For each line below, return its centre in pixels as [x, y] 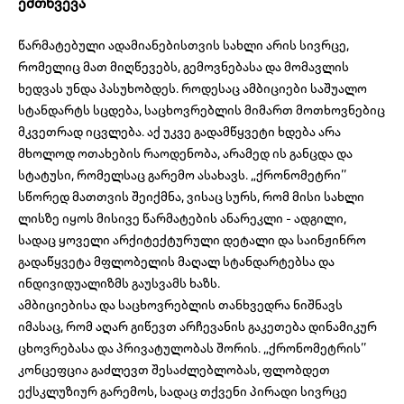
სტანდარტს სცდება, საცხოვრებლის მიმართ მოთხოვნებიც [202, 110]
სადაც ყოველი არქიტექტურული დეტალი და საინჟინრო [192, 240]
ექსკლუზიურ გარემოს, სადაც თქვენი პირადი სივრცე [183, 392]
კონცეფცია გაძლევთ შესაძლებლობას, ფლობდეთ [174, 370]
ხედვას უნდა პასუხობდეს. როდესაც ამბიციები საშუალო [193, 89]
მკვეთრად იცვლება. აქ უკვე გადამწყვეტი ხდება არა [179, 132]
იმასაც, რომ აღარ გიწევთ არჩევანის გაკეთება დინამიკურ [197, 327]
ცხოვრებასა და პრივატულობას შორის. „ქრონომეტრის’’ [192, 349]
